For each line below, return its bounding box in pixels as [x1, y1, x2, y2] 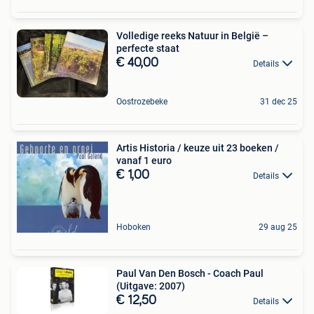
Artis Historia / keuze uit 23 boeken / [116, 142, 279, 153]
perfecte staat [116, 42, 179, 54]
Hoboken [116, 221, 151, 232]
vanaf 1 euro [116, 154, 172, 166]
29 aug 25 [259, 221, 297, 232]
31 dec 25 [260, 96, 297, 107]
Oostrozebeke [116, 96, 168, 107]
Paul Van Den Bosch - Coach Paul [116, 267, 264, 279]
